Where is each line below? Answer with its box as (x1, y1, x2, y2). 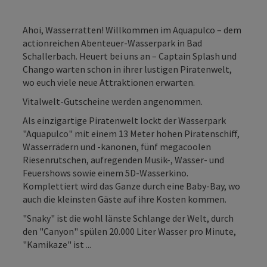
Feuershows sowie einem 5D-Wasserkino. (23, 166, 188, 179)
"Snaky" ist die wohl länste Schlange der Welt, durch (23, 212, 234, 224)
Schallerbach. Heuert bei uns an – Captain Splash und (23, 49, 237, 62)
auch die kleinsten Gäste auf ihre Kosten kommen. (23, 193, 226, 205)
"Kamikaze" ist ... (23, 238, 91, 250)
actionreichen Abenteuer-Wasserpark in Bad (23, 36, 202, 49)
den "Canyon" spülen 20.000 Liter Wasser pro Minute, (23, 225, 236, 237)
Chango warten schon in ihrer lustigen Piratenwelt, (23, 63, 232, 75)
